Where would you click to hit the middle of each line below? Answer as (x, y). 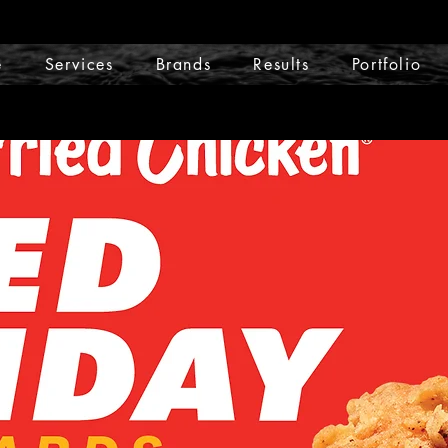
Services (79, 64)
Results (281, 64)
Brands (183, 64)
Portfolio (386, 64)
